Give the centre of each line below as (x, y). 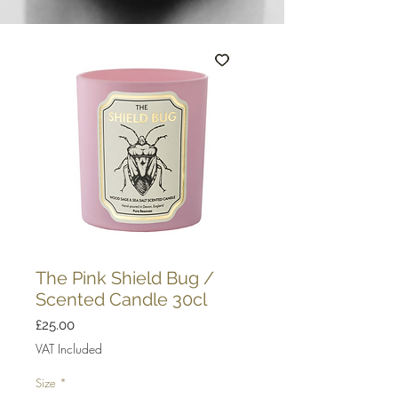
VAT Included (69, 349)
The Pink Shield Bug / (125, 279)
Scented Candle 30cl (121, 300)
